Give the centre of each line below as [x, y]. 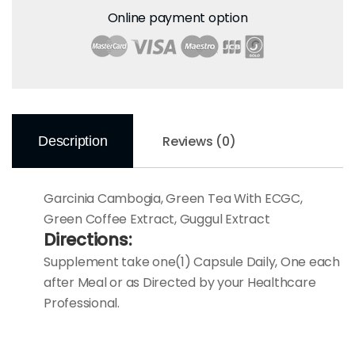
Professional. [82, 303]
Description [73, 141]
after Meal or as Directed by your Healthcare [180, 282]
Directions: [88, 239]
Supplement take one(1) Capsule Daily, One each [192, 261]
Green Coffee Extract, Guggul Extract [157, 219]
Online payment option [177, 18]
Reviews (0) [199, 141]
